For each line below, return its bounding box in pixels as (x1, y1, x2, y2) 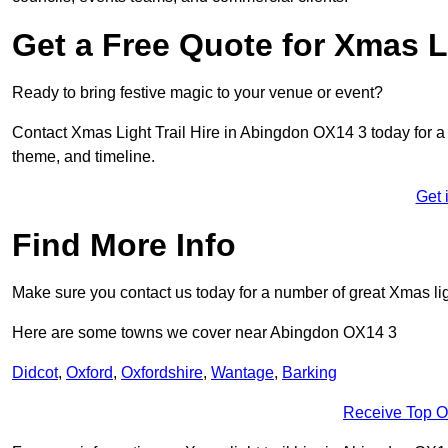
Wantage (211, 364, 274, 382)
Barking (282, 364, 337, 382)
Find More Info (12, 227, 236, 264)
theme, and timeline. (12, 148, 155, 166)
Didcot (12, 364, 58, 382)
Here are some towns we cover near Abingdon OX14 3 (12, 324, 397, 342)
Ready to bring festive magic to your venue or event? (12, 84, 383, 102)
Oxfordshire (121, 364, 203, 382)
